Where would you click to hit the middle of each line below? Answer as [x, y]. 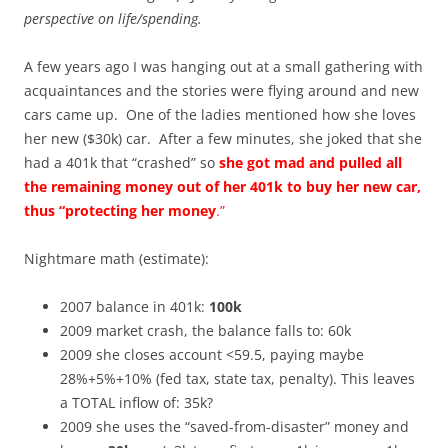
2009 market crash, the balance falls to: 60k [205, 330]
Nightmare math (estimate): [116, 258]
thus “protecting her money [120, 210]
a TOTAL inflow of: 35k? [136, 402]
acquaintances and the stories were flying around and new [221, 90]
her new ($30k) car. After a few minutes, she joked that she [223, 138]
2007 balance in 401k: [134, 306]
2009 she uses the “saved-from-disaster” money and [234, 426]
